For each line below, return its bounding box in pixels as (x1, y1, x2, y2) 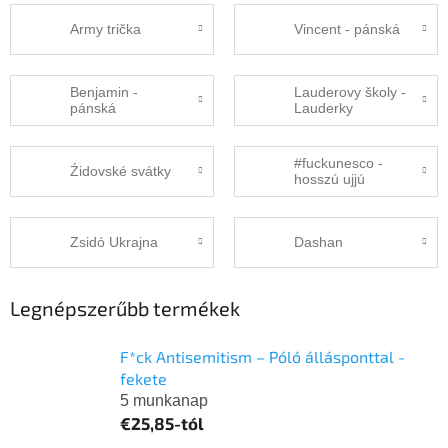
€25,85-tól (120, 412, 204, 433)
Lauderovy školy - (294, 84, 406, 101)
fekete (120, 368, 167, 388)
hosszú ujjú (294, 171, 365, 188)
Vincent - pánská (294, 21, 400, 38)
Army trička (70, 21, 141, 38)
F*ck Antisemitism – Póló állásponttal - (120, 346, 405, 366)
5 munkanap (120, 391, 208, 409)
